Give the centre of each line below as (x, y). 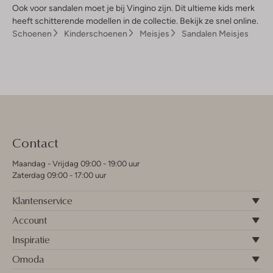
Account (30, 220)
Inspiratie (31, 240)
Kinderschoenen (96, 34)
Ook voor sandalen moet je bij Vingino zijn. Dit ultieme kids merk (133, 8)
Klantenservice (42, 201)
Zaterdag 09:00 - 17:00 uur (59, 175)
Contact (35, 143)
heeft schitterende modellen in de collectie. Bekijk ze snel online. (136, 21)
